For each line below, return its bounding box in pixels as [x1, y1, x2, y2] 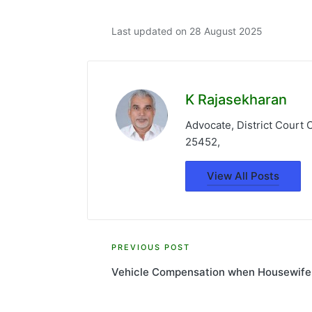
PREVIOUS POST [111, 242, 190, 252]
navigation [110, 265, 214, 291]
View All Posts [206, 169, 279, 183]
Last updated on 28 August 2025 [111, 24, 263, 37]
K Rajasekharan [185, 91, 287, 108]
